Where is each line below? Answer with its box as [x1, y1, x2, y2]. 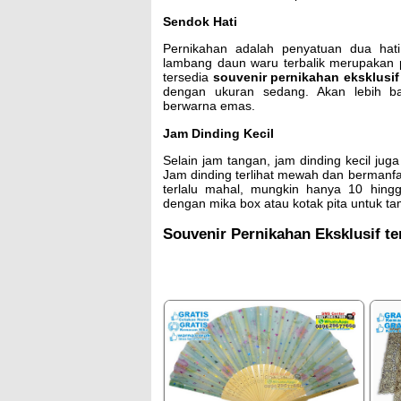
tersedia [163, 70, 213, 85]
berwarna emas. [163, 98, 255, 114]
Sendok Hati [163, 13, 237, 29]
